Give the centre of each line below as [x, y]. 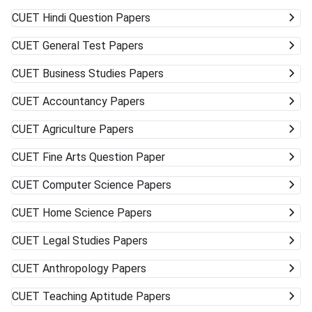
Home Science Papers [97, 212]
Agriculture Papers [88, 129]
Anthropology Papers [94, 268]
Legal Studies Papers [95, 240]
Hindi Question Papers [96, 17]
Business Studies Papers [103, 73]
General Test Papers [93, 45]
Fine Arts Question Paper [104, 157]
